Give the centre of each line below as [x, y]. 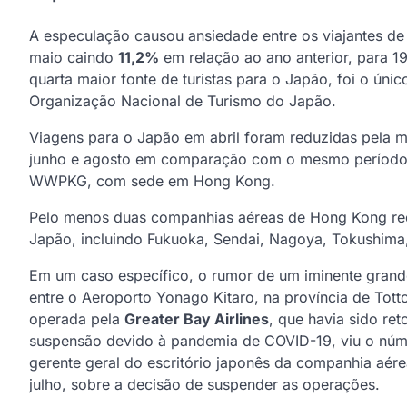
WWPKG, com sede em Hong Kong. [152, 180]
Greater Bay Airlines [197, 318]
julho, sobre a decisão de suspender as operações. [204, 384]
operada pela [77, 318]
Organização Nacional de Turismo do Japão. [183, 100]
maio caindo [74, 57]
